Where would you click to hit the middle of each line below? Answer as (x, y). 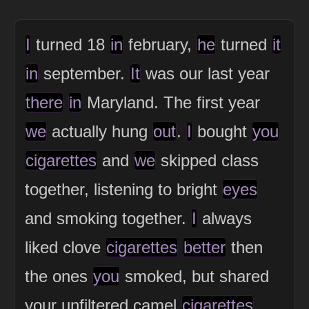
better (205, 247)
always (225, 218)
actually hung (100, 131)
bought (222, 131)
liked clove (65, 247)
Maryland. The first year (171, 102)
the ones (59, 276)
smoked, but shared (195, 276)
